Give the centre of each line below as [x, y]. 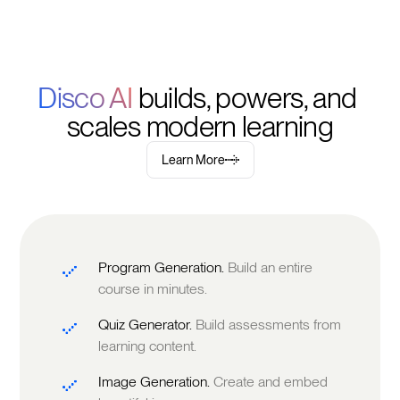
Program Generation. [163, 268]
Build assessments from [269, 325]
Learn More [193, 160]
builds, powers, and [247, 98]
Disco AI [88, 98]
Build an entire [271, 268]
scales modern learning [200, 127]
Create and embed [271, 382]
